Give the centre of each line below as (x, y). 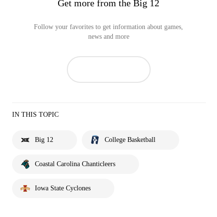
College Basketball (130, 140)
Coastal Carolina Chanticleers (75, 164)
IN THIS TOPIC (35, 115)
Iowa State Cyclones (63, 188)
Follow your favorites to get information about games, (108, 27)
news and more (108, 37)
